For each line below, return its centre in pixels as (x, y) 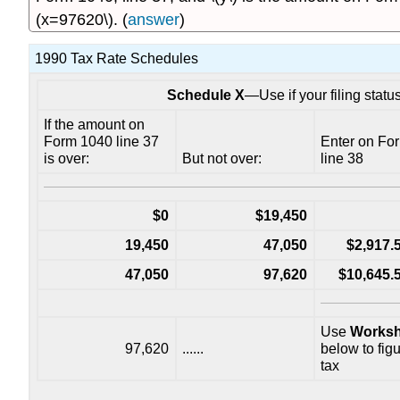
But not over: (221, 158)
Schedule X (206, 95)
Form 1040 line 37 (101, 141)
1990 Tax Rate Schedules (117, 58)
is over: (66, 158)
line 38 (342, 158)
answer (154, 20)
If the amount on (94, 124)
